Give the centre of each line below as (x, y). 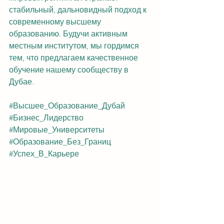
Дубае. (21, 82)
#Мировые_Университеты (57, 130)
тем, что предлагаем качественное (74, 58)
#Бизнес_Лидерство (46, 118)
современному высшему (56, 22)
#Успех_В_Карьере (44, 154)
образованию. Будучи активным (69, 34)
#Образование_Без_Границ (60, 142)
